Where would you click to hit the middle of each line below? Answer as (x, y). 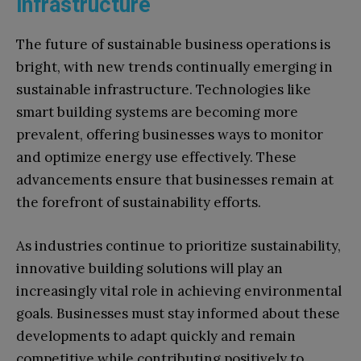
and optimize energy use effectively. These (156, 157)
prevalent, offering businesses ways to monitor (170, 134)
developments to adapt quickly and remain (156, 336)
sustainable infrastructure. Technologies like (164, 89)
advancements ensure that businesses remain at (175, 179)
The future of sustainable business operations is (173, 44)
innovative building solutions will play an (149, 268)
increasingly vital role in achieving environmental (179, 290)
